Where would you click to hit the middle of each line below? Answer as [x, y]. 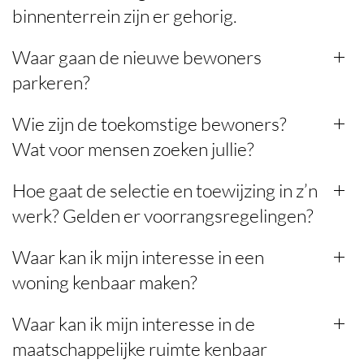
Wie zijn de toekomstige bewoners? [149, 123]
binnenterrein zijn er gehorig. [125, 15]
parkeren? [51, 82]
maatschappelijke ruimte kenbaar [140, 348]
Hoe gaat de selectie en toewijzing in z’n [165, 190]
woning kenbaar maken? [105, 282]
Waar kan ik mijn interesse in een [138, 256]
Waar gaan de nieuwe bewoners [137, 56]
